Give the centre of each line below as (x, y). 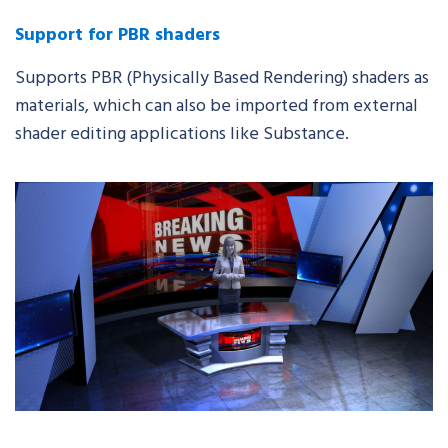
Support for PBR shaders (117, 33)
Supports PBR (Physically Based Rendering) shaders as (222, 76)
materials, (54, 104)
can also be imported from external (279, 104)
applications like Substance (237, 132)
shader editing (72, 132)
